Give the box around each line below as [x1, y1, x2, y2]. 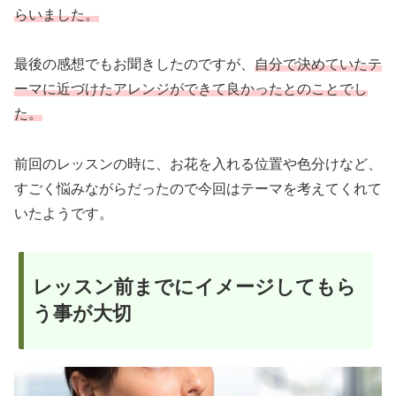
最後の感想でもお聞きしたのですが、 [14, 57, 255, 72]
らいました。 [14, 6, 99, 22]
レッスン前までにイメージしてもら [33, 275, 356, 298]
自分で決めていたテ [255, 57, 382, 72]
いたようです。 [14, 206, 113, 222]
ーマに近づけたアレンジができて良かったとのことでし [14, 81, 368, 97]
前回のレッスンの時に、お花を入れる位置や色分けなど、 [14, 156, 382, 172]
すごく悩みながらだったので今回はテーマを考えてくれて [14, 181, 382, 197]
